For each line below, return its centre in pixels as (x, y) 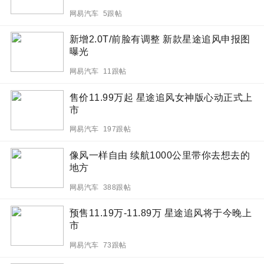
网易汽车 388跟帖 (100, 187)
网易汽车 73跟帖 (98, 245)
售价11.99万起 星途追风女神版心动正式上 (161, 97)
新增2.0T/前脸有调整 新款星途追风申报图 (160, 39)
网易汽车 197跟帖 (100, 129)
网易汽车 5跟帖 (96, 13)
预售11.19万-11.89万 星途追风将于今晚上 (161, 213)
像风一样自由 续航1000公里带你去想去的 (160, 155)
